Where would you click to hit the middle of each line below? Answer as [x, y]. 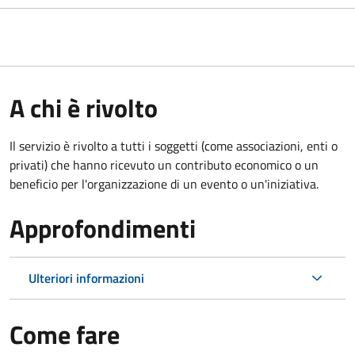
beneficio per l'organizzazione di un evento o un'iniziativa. [164, 183]
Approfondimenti [103, 228]
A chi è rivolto [84, 107]
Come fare [65, 334]
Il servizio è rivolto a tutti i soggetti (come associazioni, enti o [174, 145]
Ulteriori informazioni [86, 278]
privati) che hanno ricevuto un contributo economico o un [164, 164]
